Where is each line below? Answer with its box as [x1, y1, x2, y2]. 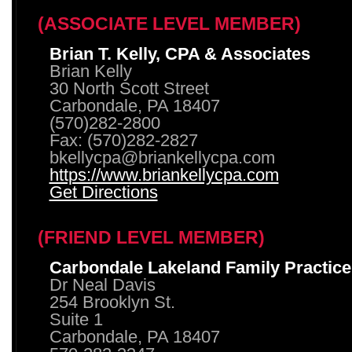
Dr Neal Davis [49, 276, 156, 295]
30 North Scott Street [49, 79, 209, 98]
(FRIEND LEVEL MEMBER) [37, 228, 265, 247]
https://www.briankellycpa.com [49, 166, 279, 185]
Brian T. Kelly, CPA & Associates [49, 45, 310, 64]
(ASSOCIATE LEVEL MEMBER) [37, 14, 301, 34]
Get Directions [49, 183, 158, 202]
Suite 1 [49, 310, 103, 329]
